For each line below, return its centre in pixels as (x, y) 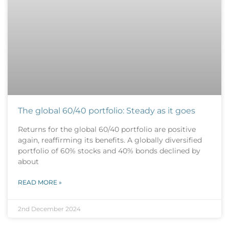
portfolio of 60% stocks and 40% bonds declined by (109, 151)
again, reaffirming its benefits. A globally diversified (110, 140)
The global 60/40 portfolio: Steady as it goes (107, 110)
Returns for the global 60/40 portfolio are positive (107, 129)
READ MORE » (40, 182)
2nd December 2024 (49, 209)
